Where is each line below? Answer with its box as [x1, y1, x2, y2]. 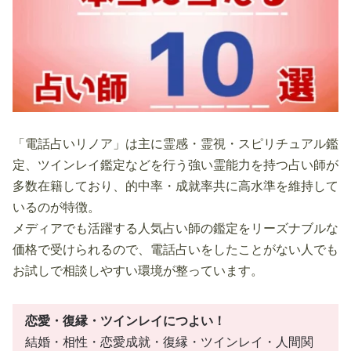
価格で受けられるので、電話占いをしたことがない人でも [13, 243, 338, 257]
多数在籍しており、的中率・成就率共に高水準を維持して [13, 179, 338, 194]
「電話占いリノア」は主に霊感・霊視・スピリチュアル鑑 [13, 137, 338, 151]
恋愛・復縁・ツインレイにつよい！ [25, 314, 226, 328]
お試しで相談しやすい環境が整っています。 [13, 264, 263, 278]
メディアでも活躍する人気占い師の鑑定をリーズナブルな [13, 222, 338, 236]
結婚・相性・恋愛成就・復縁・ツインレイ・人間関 [25, 335, 313, 349]
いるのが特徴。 [13, 201, 100, 215]
